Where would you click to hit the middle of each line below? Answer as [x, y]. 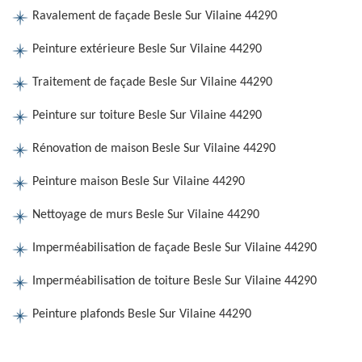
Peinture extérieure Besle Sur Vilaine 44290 [147, 49]
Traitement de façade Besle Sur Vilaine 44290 [152, 82]
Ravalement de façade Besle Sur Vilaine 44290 [155, 16]
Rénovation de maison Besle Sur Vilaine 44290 [154, 149]
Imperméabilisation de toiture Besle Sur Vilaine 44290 [175, 281]
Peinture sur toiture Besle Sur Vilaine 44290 [147, 116]
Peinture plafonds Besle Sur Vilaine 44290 [142, 314]
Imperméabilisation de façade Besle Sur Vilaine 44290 [175, 248]
